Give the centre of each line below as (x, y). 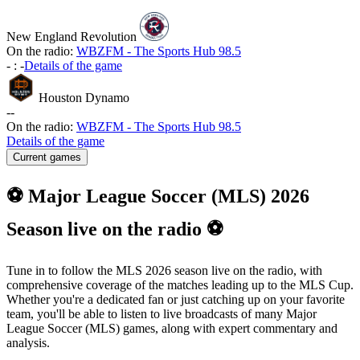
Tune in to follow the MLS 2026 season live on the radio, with (164, 271)
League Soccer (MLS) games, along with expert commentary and (172, 329)
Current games (47, 157)
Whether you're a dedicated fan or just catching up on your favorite (176, 300)
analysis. (28, 343)
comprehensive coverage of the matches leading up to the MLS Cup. (180, 285)
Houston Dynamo (84, 98)
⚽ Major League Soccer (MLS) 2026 (158, 196)
